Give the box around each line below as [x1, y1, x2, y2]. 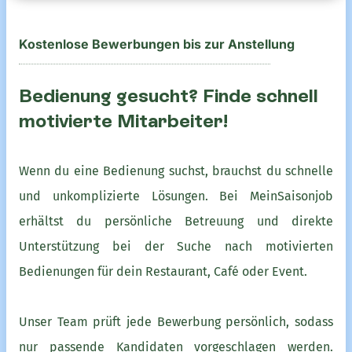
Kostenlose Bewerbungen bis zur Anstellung [19, 35, 295, 52]
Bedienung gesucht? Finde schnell [19, 83, 318, 107]
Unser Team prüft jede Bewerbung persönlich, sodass [19, 313, 333, 329]
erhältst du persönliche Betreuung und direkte [19, 213, 333, 229]
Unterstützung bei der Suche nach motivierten [19, 238, 333, 254]
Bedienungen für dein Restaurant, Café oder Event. [19, 263, 307, 279]
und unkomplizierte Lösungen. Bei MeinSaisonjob [19, 188, 333, 203]
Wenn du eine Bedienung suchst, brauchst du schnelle [19, 163, 333, 178]
